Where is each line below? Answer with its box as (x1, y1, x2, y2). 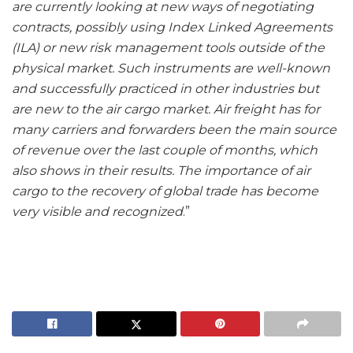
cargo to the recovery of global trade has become (12, 184, 318, 199)
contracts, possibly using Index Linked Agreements (12, 20, 333, 35)
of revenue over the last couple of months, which (12, 143, 318, 158)
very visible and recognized (12, 204, 183, 220)
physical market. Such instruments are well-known (12, 61, 330, 76)
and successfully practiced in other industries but (12, 81, 319, 97)
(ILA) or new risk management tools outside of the (12, 40, 325, 56)
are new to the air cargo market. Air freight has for (12, 102, 320, 117)
